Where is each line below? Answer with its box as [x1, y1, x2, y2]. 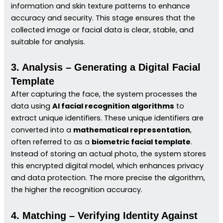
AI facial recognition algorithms [52, 101, 175, 111]
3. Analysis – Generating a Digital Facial [11, 62, 201, 73]
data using [11, 101, 53, 111]
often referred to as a [11, 137, 92, 147]
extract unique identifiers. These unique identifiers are [11, 113, 204, 123]
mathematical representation [73, 125, 191, 135]
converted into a [11, 125, 74, 135]
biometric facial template [92, 137, 191, 147]
